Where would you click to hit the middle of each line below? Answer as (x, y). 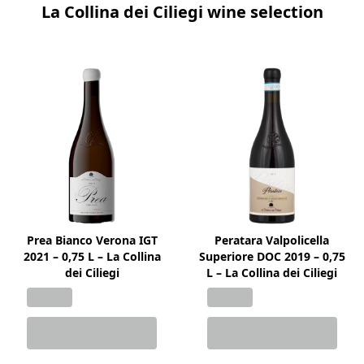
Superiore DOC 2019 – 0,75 (272, 257)
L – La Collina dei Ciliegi (272, 273)
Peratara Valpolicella (272, 240)
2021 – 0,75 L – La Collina (92, 257)
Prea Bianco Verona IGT (92, 240)
